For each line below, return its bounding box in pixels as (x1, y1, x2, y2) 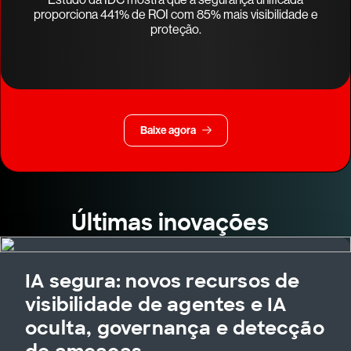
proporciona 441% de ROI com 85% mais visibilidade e (33, 7, 318, 22)
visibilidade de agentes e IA (25, 292, 287, 317)
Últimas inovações (71, 208, 280, 238)
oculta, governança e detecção (25, 316, 324, 341)
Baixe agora (139, 124, 196, 138)
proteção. (150, 22, 201, 37)
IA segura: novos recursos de (25, 269, 300, 294)
